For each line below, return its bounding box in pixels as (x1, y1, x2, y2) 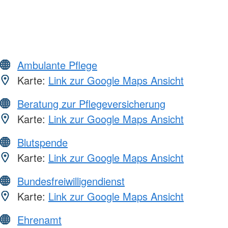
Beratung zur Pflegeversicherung (17, 96, 165, 111)
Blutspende (17, 135, 68, 150)
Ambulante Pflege (17, 58, 97, 73)
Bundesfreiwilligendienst (17, 174, 125, 189)
